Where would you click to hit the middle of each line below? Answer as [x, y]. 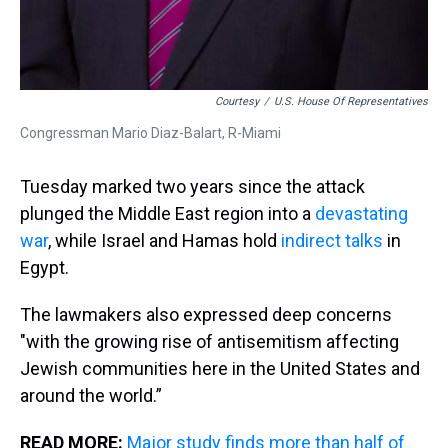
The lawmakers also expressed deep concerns [206, 315]
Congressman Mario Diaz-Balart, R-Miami [150, 133]
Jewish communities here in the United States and [220, 369]
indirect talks [332, 241]
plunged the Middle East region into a [167, 214]
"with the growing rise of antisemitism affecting [209, 342]
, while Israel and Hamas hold [164, 241]
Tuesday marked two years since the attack [192, 187]
